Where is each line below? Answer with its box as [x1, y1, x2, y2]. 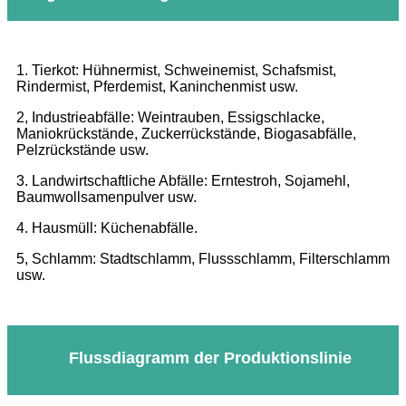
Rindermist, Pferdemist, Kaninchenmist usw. [16, 79, 298, 95]
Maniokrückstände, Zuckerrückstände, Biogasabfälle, [16, 126, 356, 142]
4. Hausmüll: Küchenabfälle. [16, 220, 198, 237]
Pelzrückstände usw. [16, 142, 149, 159]
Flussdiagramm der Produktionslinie [68, 349, 352, 368]
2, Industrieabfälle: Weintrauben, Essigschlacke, [16, 110, 324, 126]
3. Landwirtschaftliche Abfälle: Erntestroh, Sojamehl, [16, 173, 350, 189]
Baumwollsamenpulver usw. [16, 189, 197, 206]
